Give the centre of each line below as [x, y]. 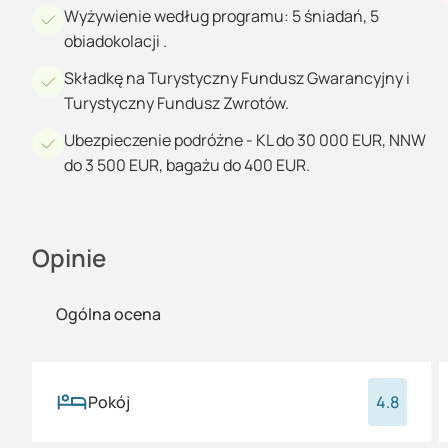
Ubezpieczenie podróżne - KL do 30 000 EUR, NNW [245, 140]
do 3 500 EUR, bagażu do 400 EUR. [187, 165]
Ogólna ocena [108, 314]
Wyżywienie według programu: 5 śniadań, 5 [221, 16]
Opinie [69, 257]
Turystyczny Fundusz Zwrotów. [176, 103]
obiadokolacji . [115, 41]
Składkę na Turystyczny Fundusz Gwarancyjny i [237, 78]
